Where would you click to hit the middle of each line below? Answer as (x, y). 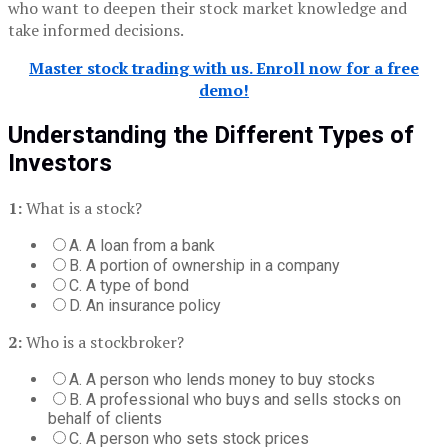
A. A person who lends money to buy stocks (222, 379)
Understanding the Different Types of (211, 134)
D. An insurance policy (145, 305)
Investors (60, 162)
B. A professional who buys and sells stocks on (235, 399)
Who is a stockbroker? (103, 341)
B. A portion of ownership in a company (204, 265)
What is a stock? (82, 207)
